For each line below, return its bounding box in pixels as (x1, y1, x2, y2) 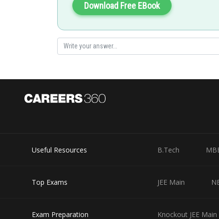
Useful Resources (32, 145, 87, 154)
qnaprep (65, 98, 87, 106)
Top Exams (32, 177, 67, 187)
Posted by (65, 88, 88, 96)
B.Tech (157, 145, 180, 154)
